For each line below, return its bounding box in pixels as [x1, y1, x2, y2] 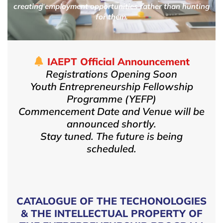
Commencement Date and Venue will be [18, 105, 205, 118]
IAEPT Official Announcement [44, 55, 190, 68]
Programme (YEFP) [67, 93, 156, 106]
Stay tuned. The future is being [40, 130, 183, 143]
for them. [95, 12, 128, 22]
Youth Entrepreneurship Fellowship [30, 80, 193, 93]
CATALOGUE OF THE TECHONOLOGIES [16, 195, 207, 208]
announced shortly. [67, 117, 156, 130]
